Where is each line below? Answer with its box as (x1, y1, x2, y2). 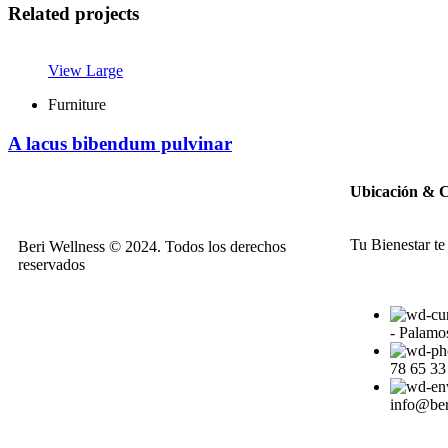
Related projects (8, 3, 139, 25)
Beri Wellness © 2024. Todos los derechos (18, 237, 286, 255)
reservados (18, 255, 85, 273)
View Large (48, 62, 123, 80)
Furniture (48, 96, 106, 114)
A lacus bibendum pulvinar (8, 132, 232, 154)
